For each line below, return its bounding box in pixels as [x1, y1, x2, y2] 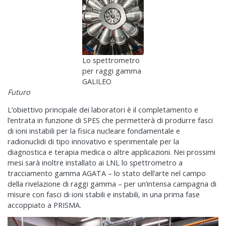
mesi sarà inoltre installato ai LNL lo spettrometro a [8, 157, 183, 167]
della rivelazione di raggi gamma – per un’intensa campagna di [8, 179, 216, 189]
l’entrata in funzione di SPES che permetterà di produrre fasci [8, 115, 213, 125]
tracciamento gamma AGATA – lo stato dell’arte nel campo [8, 168, 206, 178]
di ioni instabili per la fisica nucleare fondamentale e [8, 126, 180, 136]
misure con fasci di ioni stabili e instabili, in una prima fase [8, 189, 200, 199]
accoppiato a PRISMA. [8, 200, 81, 210]
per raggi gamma [82, 66, 141, 76]
